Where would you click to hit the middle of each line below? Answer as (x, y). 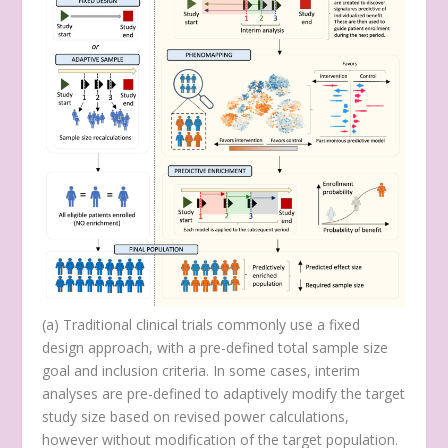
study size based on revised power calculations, (196, 417)
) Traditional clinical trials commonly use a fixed (207, 325)
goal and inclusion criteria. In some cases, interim (201, 371)
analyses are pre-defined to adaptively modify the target (224, 394)
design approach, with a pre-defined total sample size (215, 348)
